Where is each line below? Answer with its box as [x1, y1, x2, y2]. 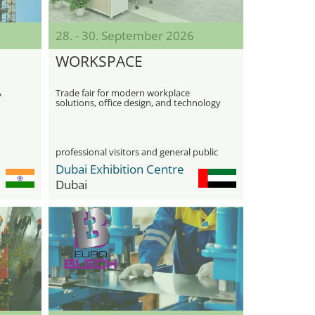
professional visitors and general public [55, 146, 218, 158]
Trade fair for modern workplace [55, 86, 190, 99]
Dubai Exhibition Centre [55, 161, 184, 177]
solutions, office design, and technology [55, 96, 221, 109]
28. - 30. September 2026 [55, 27, 194, 44]
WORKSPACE [55, 51, 143, 71]
